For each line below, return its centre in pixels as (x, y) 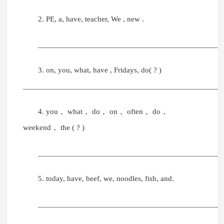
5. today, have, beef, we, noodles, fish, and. (106, 179)
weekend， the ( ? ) (53, 128)
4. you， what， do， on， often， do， (103, 112)
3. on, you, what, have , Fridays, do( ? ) (99, 70)
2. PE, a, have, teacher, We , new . (91, 19)
